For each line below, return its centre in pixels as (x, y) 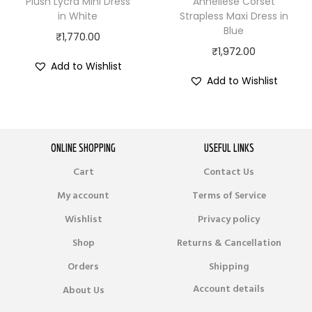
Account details (229, 289)
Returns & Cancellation (229, 243)
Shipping (229, 266)
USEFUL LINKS (229, 147)
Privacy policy (229, 219)
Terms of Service (229, 195)
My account (83, 195)
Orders (83, 266)
